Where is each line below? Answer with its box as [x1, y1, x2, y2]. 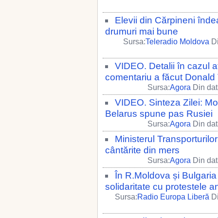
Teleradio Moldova [145, 37, 209, 46]
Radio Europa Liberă [137, 193, 209, 201]
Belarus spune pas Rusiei [105, 109, 213, 119]
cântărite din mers [105, 145, 180, 155]
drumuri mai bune [105, 26, 178, 36]
